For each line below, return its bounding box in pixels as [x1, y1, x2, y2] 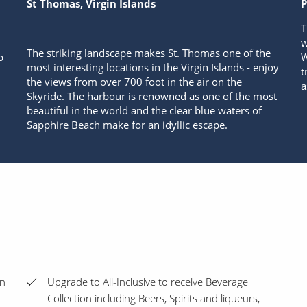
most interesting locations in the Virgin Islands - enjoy [26, 60, 279, 74]
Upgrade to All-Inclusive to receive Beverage [47, 275, 248, 289]
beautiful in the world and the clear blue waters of [26, 103, 262, 117]
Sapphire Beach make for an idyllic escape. [26, 117, 228, 132]
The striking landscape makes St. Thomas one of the [26, 45, 271, 60]
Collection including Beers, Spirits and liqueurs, [47, 291, 260, 306]
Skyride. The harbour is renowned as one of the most [26, 88, 277, 103]
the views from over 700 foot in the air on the [26, 74, 242, 88]
